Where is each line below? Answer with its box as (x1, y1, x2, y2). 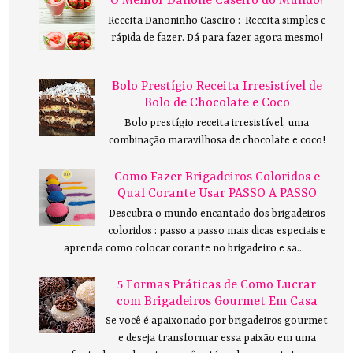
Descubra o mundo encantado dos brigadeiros (108, 207, 325, 220)
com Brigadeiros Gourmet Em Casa (116, 294, 318, 309)
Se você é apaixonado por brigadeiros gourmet (106, 315, 329, 328)
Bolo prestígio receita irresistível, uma (124, 117, 310, 129)
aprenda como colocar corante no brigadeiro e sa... (63, 242, 304, 255)
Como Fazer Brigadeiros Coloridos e (113, 169, 320, 184)
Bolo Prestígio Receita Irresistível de (111, 80, 322, 95)
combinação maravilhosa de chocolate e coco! (108, 134, 325, 147)
